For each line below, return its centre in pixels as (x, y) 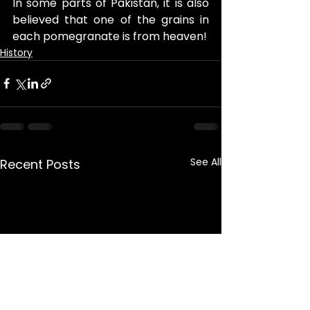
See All (206, 162)
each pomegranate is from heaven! (110, 36)
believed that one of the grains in (111, 19)
